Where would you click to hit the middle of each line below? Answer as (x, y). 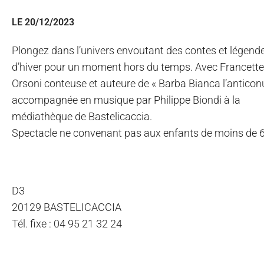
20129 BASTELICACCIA (67, 207)
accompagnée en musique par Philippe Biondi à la (126, 100)
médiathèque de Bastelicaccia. (82, 117)
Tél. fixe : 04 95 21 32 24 (67, 224)
